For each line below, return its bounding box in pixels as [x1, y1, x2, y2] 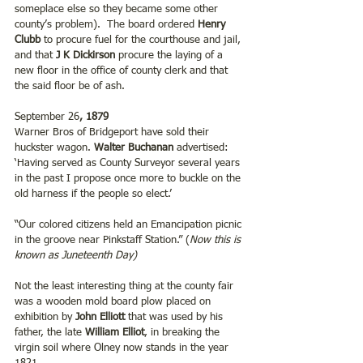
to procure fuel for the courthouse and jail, [41, 34, 244, 45]
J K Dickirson [56, 49, 115, 61]
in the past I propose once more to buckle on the [15, 173, 244, 184]
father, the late [15, 327, 85, 338]
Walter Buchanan [94, 142, 173, 153]
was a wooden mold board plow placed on [15, 296, 214, 307]
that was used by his [125, 311, 226, 322]
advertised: [173, 142, 232, 153]
